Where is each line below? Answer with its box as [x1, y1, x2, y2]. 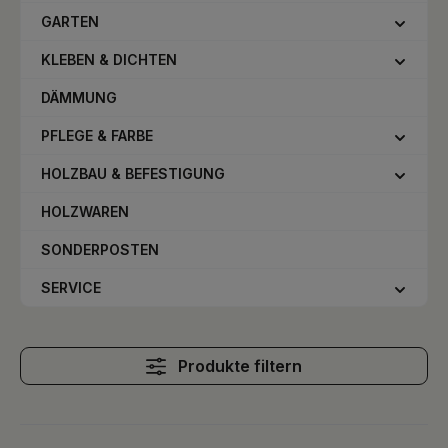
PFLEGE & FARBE [41, 127, 153, 144]
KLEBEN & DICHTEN [41, 51, 177, 68]
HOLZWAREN [41, 203, 129, 220]
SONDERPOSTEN [41, 241, 159, 258]
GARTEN [41, 13, 99, 30]
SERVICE [41, 279, 101, 296]
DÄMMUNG [41, 89, 117, 106]
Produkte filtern [177, 356, 302, 376]
